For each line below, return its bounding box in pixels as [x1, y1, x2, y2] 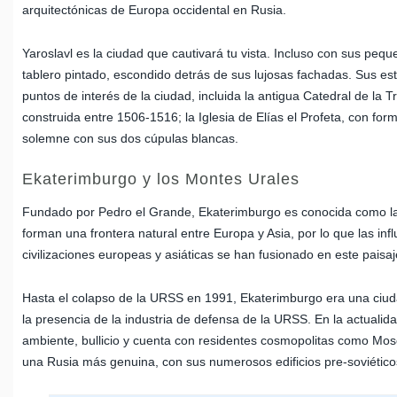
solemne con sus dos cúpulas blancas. [22, 131, 242, 146]
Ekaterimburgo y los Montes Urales [22, 170, 300, 189]
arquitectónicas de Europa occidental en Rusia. [22, 3, 290, 18]
